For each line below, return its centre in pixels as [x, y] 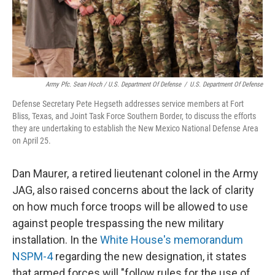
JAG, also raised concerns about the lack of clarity [133, 190]
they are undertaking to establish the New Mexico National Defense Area [135, 128]
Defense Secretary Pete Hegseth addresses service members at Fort [128, 104]
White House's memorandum [172, 240]
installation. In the [56, 240]
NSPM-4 [33, 256]
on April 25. [32, 141]
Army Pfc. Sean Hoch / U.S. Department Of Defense [113, 84]
